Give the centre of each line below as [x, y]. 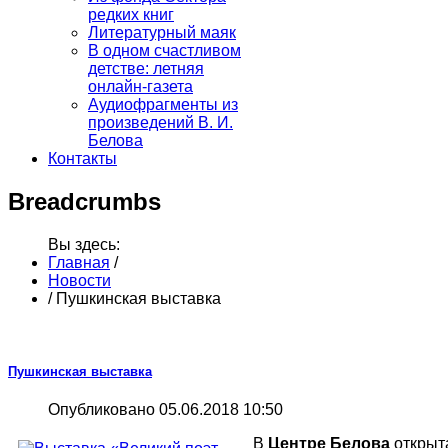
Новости [79, 280]
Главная [79, 262]
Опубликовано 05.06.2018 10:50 [165, 410]
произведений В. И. [160, 122]
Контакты [82, 158]
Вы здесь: [84, 244]
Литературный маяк [162, 32]
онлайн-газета [140, 86]
